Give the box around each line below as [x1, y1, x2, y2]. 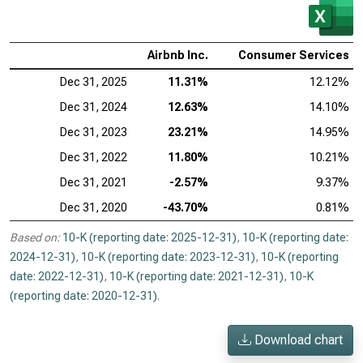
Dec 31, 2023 [60, 126, 127, 139]
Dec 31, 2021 [60, 176, 127, 189]
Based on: [10, 231, 60, 244]
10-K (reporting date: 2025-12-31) [62, 231, 237, 244]
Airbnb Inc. [147, 49, 208, 62]
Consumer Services [238, 49, 349, 62]
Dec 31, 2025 [60, 75, 127, 88]
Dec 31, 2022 [60, 151, 127, 164]
